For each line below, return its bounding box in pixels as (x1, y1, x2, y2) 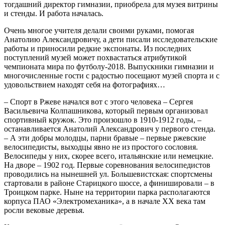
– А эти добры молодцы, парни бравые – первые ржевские (4, 133, 206, 142)
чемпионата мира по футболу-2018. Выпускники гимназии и (4, 62, 214, 71)
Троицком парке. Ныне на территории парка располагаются (4, 187, 210, 196)
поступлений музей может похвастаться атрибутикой (4, 53, 187, 62)
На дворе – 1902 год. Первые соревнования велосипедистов (4, 160, 210, 169)
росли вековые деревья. (4, 205, 84, 214)
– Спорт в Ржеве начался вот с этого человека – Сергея (4, 97, 193, 106)
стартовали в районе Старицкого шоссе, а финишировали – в (4, 178, 214, 187)
